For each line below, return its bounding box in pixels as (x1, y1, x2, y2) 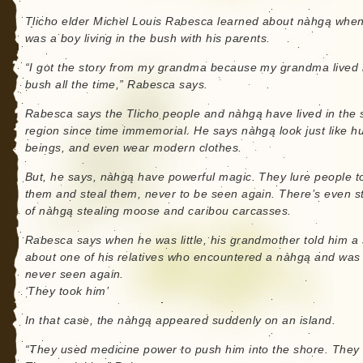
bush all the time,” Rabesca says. (24, 79, 208, 91)
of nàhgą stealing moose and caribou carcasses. (24, 205, 292, 217)
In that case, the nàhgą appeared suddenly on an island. (24, 314, 336, 327)
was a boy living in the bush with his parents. (24, 32, 271, 45)
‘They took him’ (24, 285, 109, 297)
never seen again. (24, 268, 124, 280)
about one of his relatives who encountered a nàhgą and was (24, 251, 361, 263)
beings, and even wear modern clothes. (24, 142, 242, 154)
